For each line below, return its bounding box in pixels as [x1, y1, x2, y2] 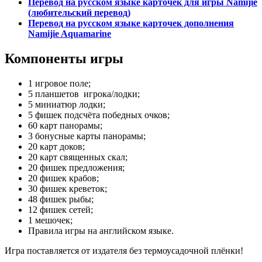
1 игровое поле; [28, 78, 91, 88]
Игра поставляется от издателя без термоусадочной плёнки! [5, 245, 243, 256]
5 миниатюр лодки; [28, 99, 105, 109]
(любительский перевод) [28, 8, 130, 18]
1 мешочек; [28, 215, 73, 225]
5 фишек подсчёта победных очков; [28, 109, 170, 120]
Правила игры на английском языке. [28, 225, 174, 236]
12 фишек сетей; [28, 204, 93, 215]
